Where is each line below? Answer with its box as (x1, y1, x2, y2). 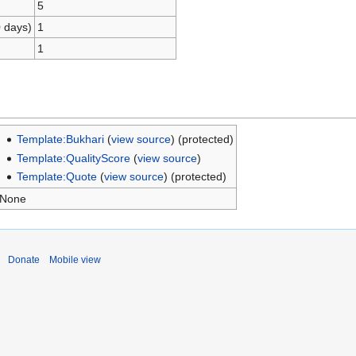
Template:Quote (17, 169, 98, 183)
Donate (8, 253, 40, 265)
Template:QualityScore (17, 151, 131, 164)
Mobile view (49, 253, 101, 265)
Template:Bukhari (17, 133, 105, 146)
